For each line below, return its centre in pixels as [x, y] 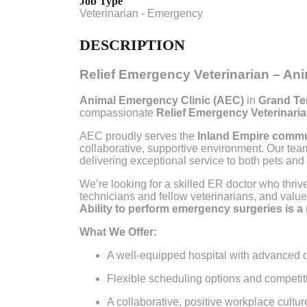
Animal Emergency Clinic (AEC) [162, 101]
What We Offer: [118, 232]
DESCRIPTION [132, 45]
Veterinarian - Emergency [141, 13]
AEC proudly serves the [138, 136]
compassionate [118, 113]
